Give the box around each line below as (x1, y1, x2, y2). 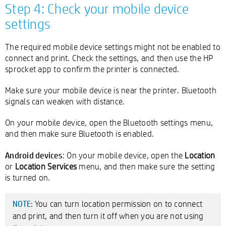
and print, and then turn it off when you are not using (13, 210, 204, 221)
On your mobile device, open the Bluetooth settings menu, (5, 117, 213, 128)
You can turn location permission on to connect (34, 198, 202, 209)
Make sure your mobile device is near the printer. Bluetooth (5, 85, 216, 95)
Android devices (5, 149, 63, 160)
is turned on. (5, 172, 50, 183)
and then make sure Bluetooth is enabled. (5, 128, 154, 139)
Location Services (15, 161, 77, 172)
